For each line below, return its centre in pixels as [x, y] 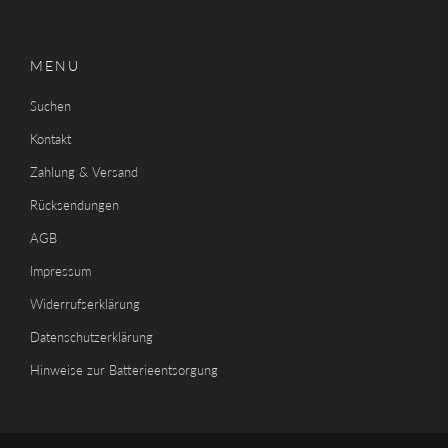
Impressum [60, 271]
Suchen [50, 106]
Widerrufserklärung [85, 304]
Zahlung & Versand [84, 172]
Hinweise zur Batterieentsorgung [124, 370]
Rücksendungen [74, 205]
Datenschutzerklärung [91, 337]
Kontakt [50, 139]
